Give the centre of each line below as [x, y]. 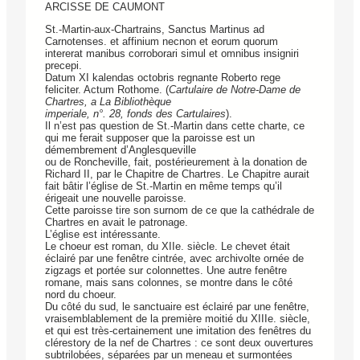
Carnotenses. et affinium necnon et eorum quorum [162, 42]
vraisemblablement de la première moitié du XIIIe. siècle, [178, 319]
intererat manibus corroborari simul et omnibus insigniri [172, 54]
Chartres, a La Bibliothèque [108, 102]
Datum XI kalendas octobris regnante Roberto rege [163, 78]
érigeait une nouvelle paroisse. [116, 198]
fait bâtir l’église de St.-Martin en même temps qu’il [164, 186]
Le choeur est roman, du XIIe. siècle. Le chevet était [168, 247]
